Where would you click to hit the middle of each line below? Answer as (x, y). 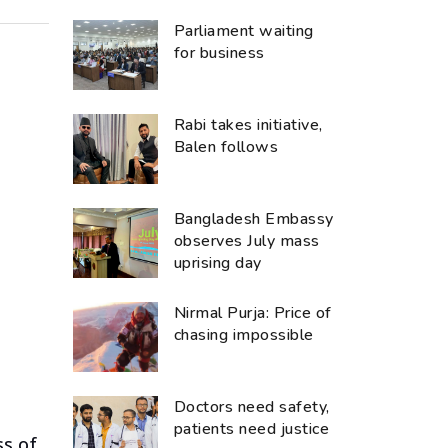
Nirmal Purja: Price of (253, 312)
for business (219, 52)
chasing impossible (244, 334)
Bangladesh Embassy (254, 218)
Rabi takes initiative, (248, 124)
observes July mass (247, 240)
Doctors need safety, (252, 406)
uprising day (218, 262)
